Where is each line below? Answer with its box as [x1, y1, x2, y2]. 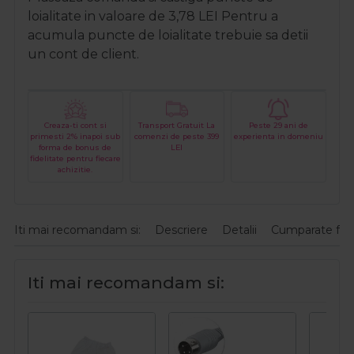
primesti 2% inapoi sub [30, 132, 121, 141]
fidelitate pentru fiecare [29, 154, 121, 164]
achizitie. [58, 165, 93, 175]
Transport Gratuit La [138, 121, 216, 130]
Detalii [222, 223, 257, 238]
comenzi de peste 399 [134, 132, 220, 141]
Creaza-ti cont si [43, 121, 107, 130]
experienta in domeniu [234, 132, 324, 141]
